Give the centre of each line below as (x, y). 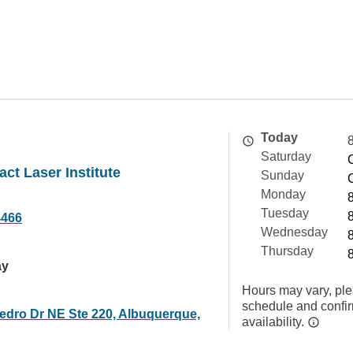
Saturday (286, 156)
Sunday (282, 175)
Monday (283, 194)
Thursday (287, 251)
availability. (275, 322)
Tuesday (285, 213)
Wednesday (294, 232)
